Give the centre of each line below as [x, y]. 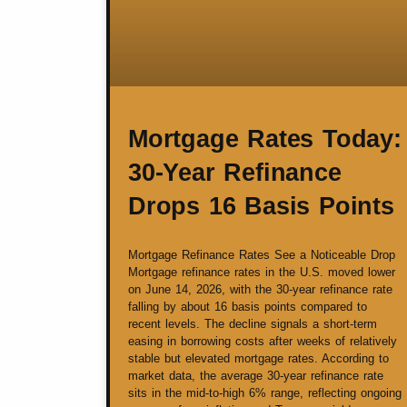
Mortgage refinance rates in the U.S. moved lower [262, 273]
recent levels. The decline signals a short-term [253, 324]
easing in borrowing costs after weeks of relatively [263, 342]
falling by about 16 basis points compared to [248, 307]
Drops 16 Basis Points [261, 207]
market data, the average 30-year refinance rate [256, 376]
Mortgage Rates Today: [265, 139]
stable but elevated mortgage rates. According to [258, 359]
